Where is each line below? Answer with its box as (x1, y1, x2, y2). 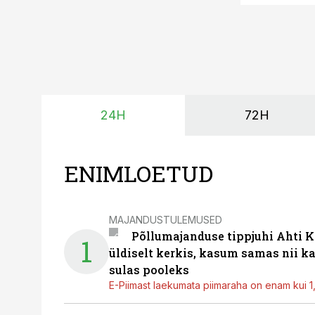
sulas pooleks (109, 262, 189, 277)
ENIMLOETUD (64, 158, 213, 188)
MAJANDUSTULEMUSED (109, 213, 222, 226)
